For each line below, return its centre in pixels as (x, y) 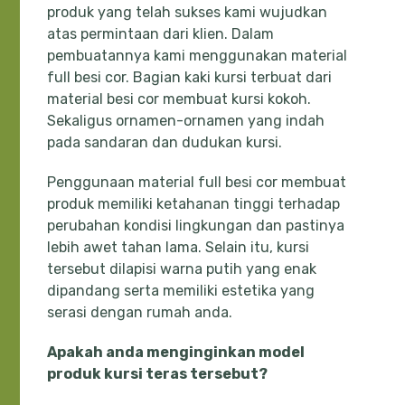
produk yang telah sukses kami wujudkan (188, 13)
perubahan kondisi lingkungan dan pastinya (196, 226)
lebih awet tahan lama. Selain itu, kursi (179, 248)
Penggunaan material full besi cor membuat (197, 183)
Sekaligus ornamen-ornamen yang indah (186, 121)
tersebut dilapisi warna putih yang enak (182, 269)
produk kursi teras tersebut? (158, 374)
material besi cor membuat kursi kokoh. (179, 99)
